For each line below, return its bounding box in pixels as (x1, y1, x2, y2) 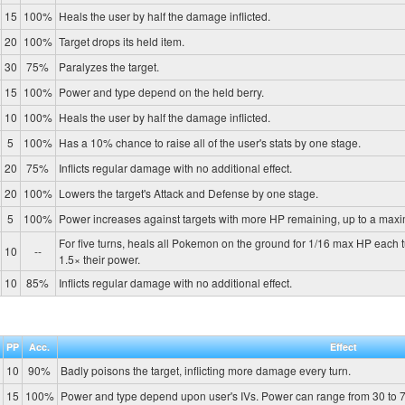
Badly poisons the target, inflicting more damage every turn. (60, 363, 351, 379)
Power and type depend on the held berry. (58, 83, 264, 99)
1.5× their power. (58, 250, 140, 267)
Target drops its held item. (58, 33, 184, 49)
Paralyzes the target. (58, 58, 159, 74)
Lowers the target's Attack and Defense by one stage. (58, 184, 318, 201)
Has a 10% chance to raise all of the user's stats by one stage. (58, 134, 361, 150)
